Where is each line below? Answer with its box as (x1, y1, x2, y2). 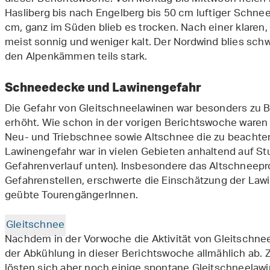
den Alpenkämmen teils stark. (5, 46, 148, 68)
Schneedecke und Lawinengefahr (5, 79, 204, 95)
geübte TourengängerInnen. (5, 185, 138, 207)
